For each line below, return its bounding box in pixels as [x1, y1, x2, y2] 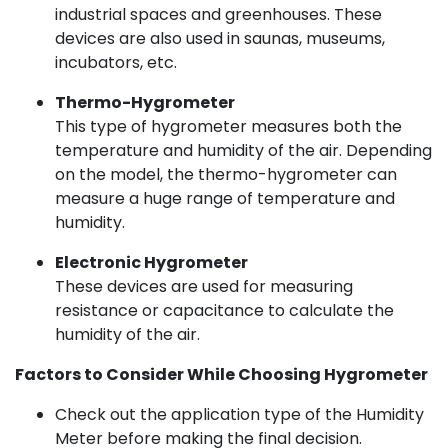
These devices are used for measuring [55, 275, 353, 298]
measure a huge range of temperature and [55, 187, 395, 210]
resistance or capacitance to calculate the [55, 299, 394, 322]
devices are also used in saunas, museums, [55, 27, 385, 50]
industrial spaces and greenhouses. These [55, 3, 382, 26]
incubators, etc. [55, 51, 177, 74]
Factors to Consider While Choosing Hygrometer [15, 363, 428, 386]
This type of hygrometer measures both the [55, 115, 402, 138]
